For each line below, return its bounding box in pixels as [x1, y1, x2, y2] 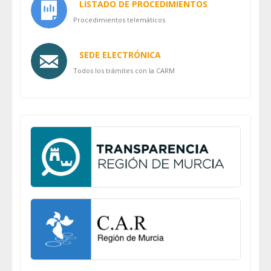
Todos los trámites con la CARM [73, 65, 175, 75]
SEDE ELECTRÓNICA [79, 48, 161, 60]
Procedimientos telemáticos [73, 15, 165, 24]
